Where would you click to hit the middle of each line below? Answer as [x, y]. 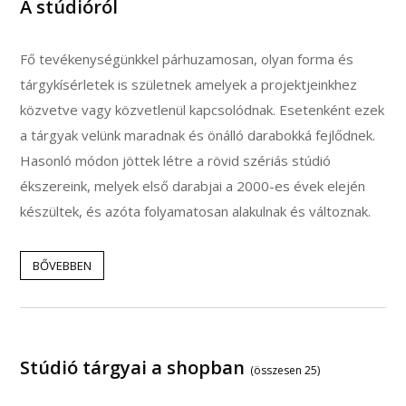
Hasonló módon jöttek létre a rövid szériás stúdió [176, 160]
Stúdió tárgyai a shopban [133, 367]
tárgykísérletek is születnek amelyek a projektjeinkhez [189, 84]
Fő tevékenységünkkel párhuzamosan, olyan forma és [187, 58]
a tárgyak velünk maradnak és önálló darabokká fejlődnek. [198, 135]
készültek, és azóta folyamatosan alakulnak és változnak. [196, 211]
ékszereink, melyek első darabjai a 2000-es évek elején [193, 185]
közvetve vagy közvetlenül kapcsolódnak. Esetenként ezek [203, 109]
